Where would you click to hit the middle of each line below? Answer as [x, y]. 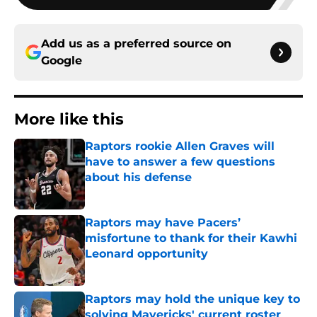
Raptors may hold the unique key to [192, 299]
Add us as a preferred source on [136, 44]
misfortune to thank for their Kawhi [191, 238]
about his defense [138, 178]
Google [62, 61]
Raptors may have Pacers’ [163, 223]
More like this [69, 120]
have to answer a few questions [180, 162]
